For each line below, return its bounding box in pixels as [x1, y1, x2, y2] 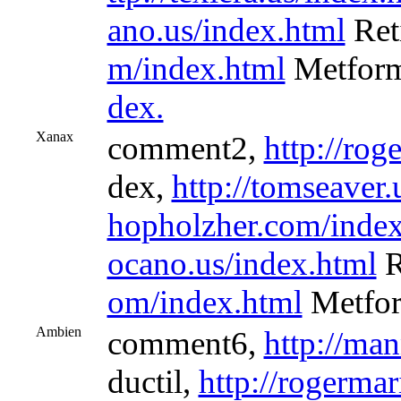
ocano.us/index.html [107, 245, 377, 282]
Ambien [35, 324, 81, 339]
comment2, [107, 130, 264, 166]
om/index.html [107, 284, 303, 320]
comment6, [107, 325, 264, 362]
